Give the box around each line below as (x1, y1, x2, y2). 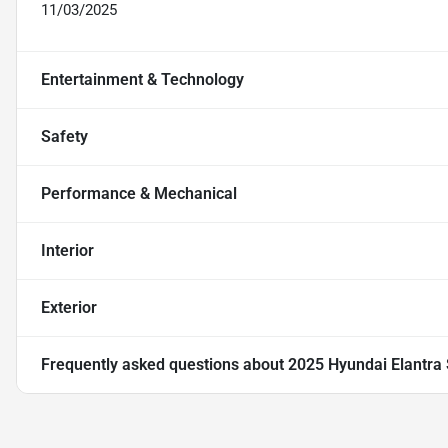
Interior (41, 241, 94, 261)
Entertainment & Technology (41, 70, 244, 90)
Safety (41, 127, 88, 147)
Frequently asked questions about (41, 355, 288, 375)
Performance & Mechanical (41, 184, 237, 204)
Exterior (41, 298, 97, 318)
